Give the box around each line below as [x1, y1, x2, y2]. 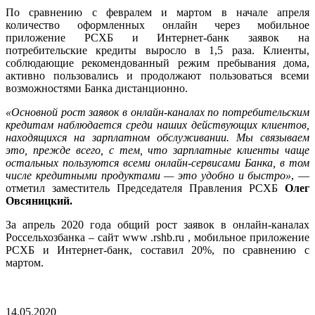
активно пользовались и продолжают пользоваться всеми [6, 70, 309, 82]
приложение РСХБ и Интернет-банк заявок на [6, 32, 309, 44]
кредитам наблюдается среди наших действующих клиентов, [6, 119, 309, 131]
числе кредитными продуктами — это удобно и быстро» [6, 169, 292, 181]
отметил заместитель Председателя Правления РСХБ [6, 182, 285, 194]
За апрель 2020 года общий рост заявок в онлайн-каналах [6, 219, 309, 231]
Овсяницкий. [6, 195, 72, 207]
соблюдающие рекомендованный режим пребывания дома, [6, 57, 309, 69]
